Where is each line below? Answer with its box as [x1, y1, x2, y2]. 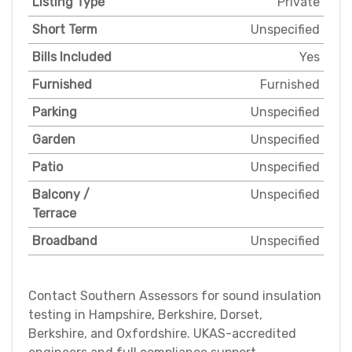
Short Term [32, 22, 97, 38]
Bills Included [32, 49, 112, 65]
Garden [32, 132, 75, 148]
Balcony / [32, 187, 90, 203]
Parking [32, 104, 77, 120]
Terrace [32, 206, 76, 222]
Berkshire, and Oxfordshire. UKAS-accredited [28, 326, 296, 342]
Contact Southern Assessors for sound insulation [28, 288, 321, 304]
